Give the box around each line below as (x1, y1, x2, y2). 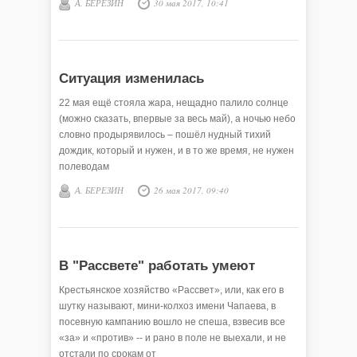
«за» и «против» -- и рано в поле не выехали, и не (59, 332, 286, 343)
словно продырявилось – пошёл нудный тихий (59, 129, 271, 140)
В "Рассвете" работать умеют (59, 258, 255, 273)
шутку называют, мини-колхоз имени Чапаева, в (59, 300, 276, 312)
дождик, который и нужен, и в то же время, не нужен (59, 145, 294, 156)
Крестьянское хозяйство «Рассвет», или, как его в (59, 284, 284, 296)
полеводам (59, 161, 109, 172)
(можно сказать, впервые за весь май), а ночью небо (59, 113, 296, 124)
